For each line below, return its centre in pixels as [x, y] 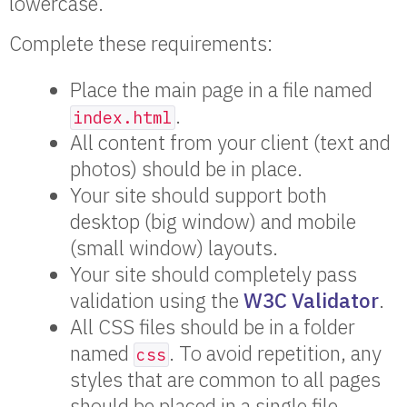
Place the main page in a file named [222, 90]
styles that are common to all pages [226, 380]
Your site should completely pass [214, 274]
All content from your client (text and [231, 143]
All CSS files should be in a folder [213, 327]
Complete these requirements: [141, 43]
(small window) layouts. [174, 248]
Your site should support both [199, 195]
